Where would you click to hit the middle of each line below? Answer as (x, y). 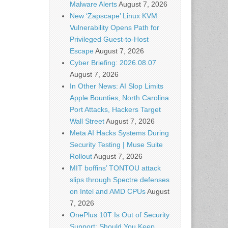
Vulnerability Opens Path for (115, 27)
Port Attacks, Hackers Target (115, 109)
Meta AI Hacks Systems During (119, 133)
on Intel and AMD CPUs (108, 191)
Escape (82, 51)
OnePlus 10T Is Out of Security (120, 215)
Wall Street (87, 121)
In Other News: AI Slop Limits (117, 86)
